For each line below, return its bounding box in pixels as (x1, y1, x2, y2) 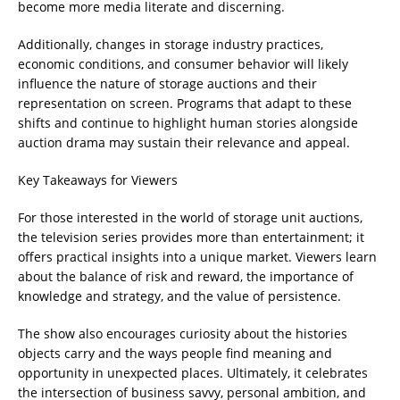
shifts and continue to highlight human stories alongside (18, 114, 358, 132)
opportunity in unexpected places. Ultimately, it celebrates (18, 364, 368, 382)
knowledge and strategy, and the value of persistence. (18, 287, 341, 305)
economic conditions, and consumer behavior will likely (18, 55, 348, 73)
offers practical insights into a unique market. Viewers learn (18, 248, 377, 266)
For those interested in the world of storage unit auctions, (18, 209, 362, 227)
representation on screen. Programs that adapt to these (18, 95, 352, 112)
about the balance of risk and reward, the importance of (18, 268, 354, 286)
